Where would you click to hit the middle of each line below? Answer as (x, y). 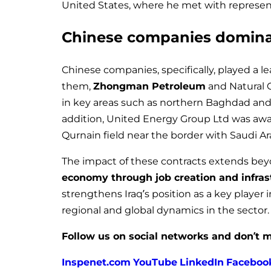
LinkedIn (202, 262)
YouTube (155, 262)
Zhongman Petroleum (149, 86)
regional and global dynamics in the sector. (165, 210)
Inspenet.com (96, 262)
